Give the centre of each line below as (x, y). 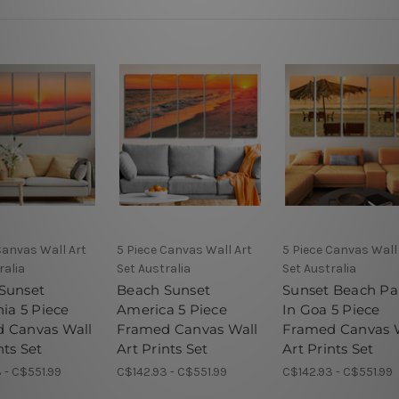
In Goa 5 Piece (331, 309)
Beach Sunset (163, 289)
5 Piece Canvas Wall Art (184, 249)
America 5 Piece (172, 309)
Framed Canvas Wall (187, 329)
